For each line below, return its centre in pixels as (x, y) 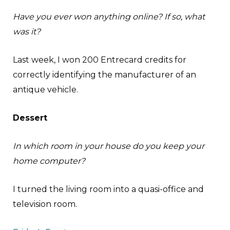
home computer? (49, 161)
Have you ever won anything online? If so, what (109, 17)
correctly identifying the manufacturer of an (104, 75)
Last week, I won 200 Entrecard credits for (100, 60)
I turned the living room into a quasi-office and (108, 189)
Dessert (30, 118)
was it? (27, 32)
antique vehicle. (45, 90)
